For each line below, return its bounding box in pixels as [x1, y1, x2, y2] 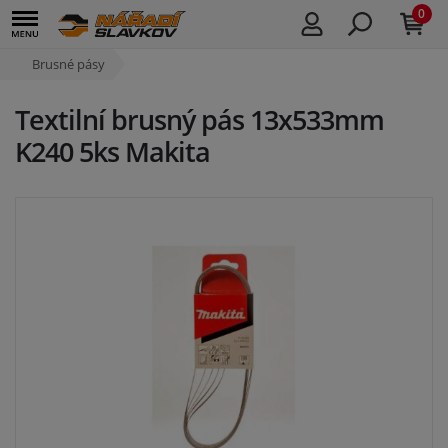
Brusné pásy [32, 55, 105, 73]
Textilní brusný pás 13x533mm [15, 101, 384, 138]
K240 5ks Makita [15, 133, 210, 170]
